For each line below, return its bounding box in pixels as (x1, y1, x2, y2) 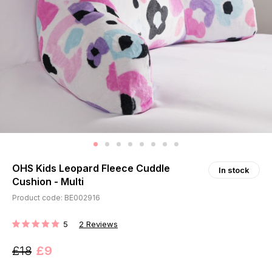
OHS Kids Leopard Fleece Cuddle (12, 162, 170, 175)
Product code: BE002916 (12, 193, 100, 203)
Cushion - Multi (12, 175, 84, 188)
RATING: (12, 223, 44, 234)
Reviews (86, 219, 118, 229)
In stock (219, 165, 250, 175)
